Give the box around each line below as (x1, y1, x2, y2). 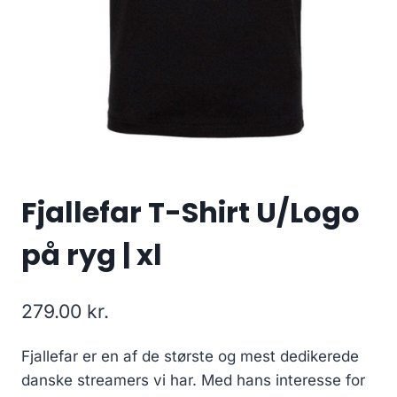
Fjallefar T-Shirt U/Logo (21, 192, 360, 233)
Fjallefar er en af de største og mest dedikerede (21, 346, 359, 365)
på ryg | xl (21, 235, 162, 276)
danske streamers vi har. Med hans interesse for (21, 370, 365, 389)
